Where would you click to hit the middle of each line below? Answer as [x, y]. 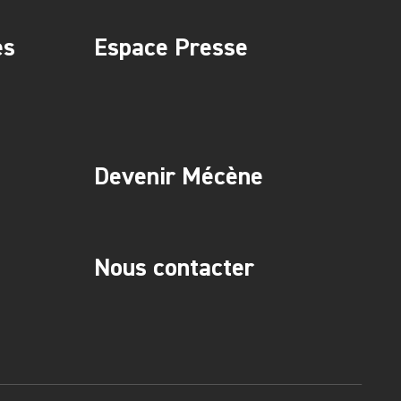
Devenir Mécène [178, 176]
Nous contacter [174, 267]
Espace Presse [171, 47]
